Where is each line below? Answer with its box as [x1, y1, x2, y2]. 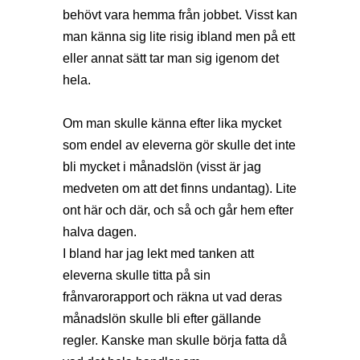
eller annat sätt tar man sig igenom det [63, 51, 279, 66]
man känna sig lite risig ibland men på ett [63, 30, 295, 44]
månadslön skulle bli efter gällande [63, 312, 261, 326]
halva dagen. [63, 225, 137, 239]
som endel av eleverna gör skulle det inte [63, 138, 296, 153]
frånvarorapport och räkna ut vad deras [63, 290, 282, 305]
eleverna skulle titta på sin [63, 268, 211, 283]
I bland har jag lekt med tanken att [63, 247, 254, 261]
